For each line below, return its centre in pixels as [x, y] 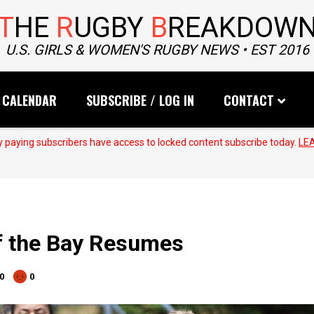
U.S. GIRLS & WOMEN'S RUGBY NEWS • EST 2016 [157, 50]
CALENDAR [29, 100]
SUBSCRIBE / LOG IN [140, 100]
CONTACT [249, 100]
